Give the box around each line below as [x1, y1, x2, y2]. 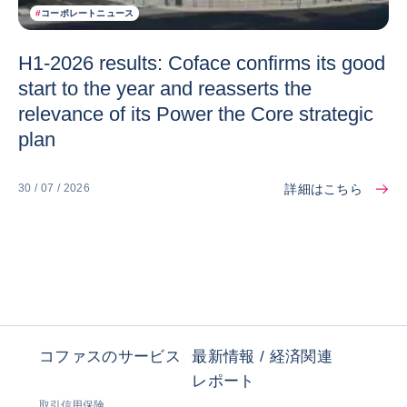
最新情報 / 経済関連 [192, 347, 333, 365]
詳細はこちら [284, 181, 362, 196]
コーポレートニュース [41, 7, 134, 18]
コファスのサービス [39, 347, 182, 365]
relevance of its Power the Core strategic [18, 102, 373, 125]
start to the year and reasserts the [18, 76, 312, 100]
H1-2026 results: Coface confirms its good [18, 51, 385, 74]
